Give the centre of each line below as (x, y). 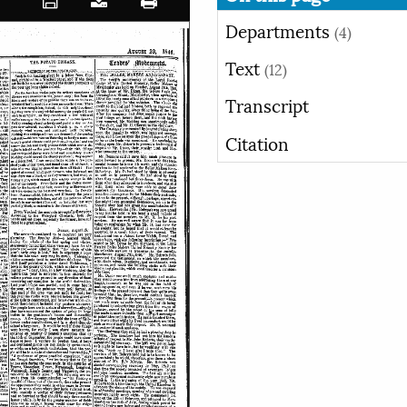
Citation (257, 142)
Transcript (267, 105)
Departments (280, 30)
